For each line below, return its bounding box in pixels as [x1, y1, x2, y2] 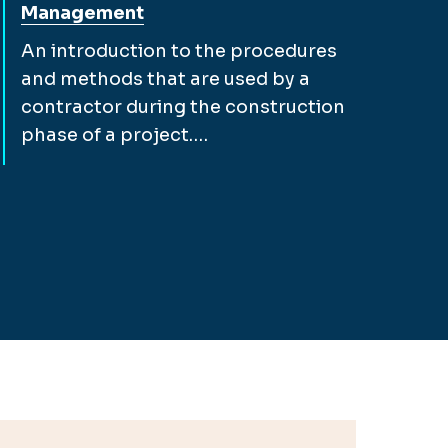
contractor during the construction [21, 95, 345, 118]
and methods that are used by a [21, 67, 310, 90]
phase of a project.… [21, 123, 208, 146]
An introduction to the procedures [21, 39, 337, 62]
